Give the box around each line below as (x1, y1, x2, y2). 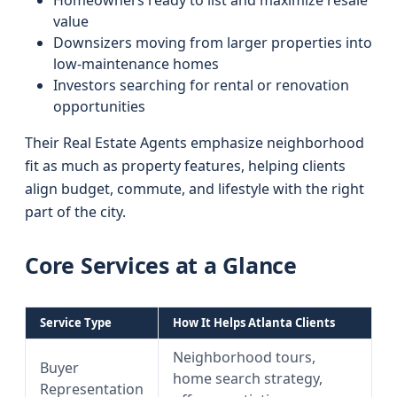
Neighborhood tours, (173, 347, 315, 367)
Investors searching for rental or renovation (53, 75, 349, 95)
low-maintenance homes (53, 54, 219, 74)
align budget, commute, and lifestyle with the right (25, 179, 364, 198)
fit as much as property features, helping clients (25, 156, 346, 175)
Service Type (40, 315, 112, 331)
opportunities (53, 97, 145, 116)
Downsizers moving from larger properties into (53, 33, 372, 52)
